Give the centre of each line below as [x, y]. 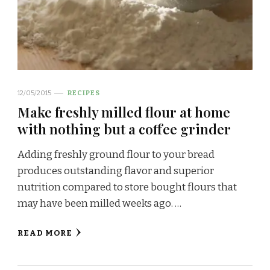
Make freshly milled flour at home [124, 111]
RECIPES [84, 93]
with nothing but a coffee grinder [124, 128]
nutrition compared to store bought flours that [127, 187]
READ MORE [45, 233]
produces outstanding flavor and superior [116, 171]
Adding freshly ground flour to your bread [116, 154]
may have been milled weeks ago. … [99, 203]
